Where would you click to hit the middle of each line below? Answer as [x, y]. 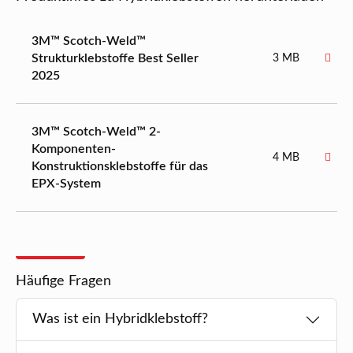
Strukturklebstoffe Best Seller [115, 59]
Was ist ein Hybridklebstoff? [120, 320]
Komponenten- [74, 149]
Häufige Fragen [63, 282]
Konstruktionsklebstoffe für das [120, 167]
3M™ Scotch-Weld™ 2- [96, 132]
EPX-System [66, 184]
